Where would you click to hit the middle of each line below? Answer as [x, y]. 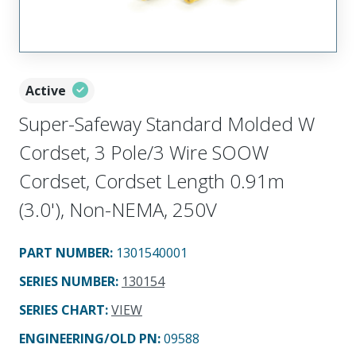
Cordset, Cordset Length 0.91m [152, 180]
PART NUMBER [64, 252]
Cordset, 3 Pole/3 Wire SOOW [144, 152]
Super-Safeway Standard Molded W [167, 123]
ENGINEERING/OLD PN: [91, 338]
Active [46, 90]
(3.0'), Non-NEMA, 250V [118, 209]
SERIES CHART [62, 310]
